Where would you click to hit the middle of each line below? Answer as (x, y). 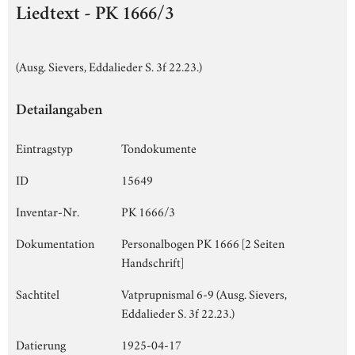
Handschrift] (153, 261)
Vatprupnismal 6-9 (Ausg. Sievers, (204, 293)
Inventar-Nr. (48, 210)
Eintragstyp (44, 147)
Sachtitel (38, 293)
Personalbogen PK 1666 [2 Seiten (203, 242)
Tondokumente (159, 147)
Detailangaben (59, 111)
